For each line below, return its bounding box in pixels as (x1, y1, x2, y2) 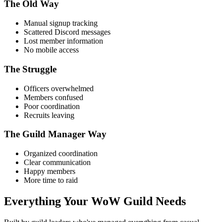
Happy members (24, 166, 75, 175)
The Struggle (4, 63, 56, 74)
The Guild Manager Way (4, 129, 107, 140)
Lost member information (24, 37, 103, 46)
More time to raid (24, 175, 78, 184)
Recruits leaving (24, 111, 74, 119)
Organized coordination (24, 149, 98, 158)
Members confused (24, 93, 83, 102)
